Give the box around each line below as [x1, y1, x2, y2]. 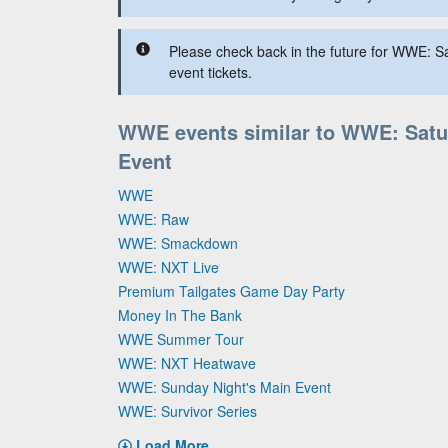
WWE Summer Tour [118, 329, 244, 349]
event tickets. [169, 62, 252, 82]
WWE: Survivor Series [118, 401, 257, 421]
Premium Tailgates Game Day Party [118, 281, 345, 301]
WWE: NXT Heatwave [118, 353, 256, 373]
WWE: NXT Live [118, 257, 219, 277]
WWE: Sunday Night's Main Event [118, 377, 331, 397]
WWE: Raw [118, 209, 189, 229]
